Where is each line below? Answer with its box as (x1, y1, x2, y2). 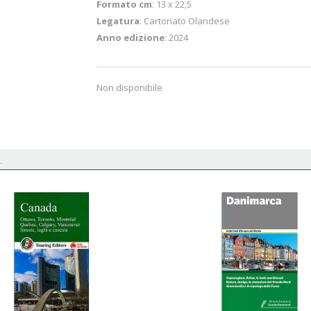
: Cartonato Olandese (140, 15, 230, 27)
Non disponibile (96, 81, 162, 94)
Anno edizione (96, 31, 165, 44)
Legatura (96, 15, 140, 27)
